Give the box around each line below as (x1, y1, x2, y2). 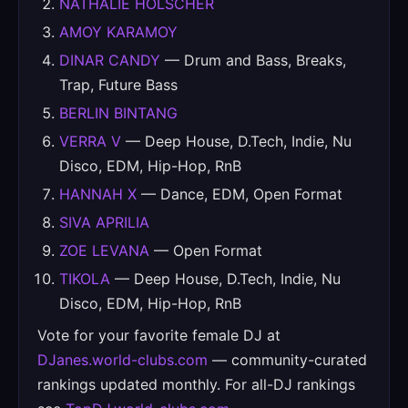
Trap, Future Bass (59, 76, 178, 94)
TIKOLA (59, 270, 110, 288)
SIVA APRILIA (59, 213, 149, 231)
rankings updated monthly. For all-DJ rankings (37, 375, 355, 393)
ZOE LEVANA (59, 241, 149, 260)
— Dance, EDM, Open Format (137, 185, 342, 203)
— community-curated (208, 351, 367, 369)
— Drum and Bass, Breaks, (160, 51, 346, 69)
